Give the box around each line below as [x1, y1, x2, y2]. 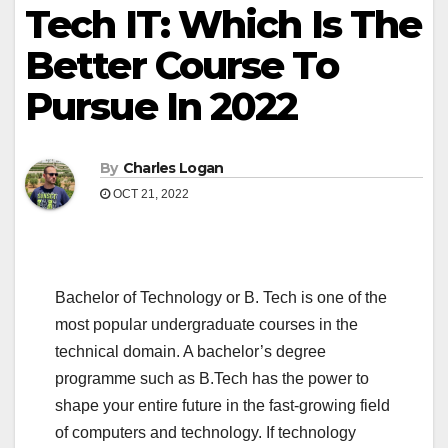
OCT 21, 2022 [110, 187, 189, 202]
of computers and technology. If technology [55, 424, 356, 442]
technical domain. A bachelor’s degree [55, 343, 326, 361]
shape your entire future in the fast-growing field [55, 397, 390, 415]
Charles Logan [122, 159, 224, 178]
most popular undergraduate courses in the [55, 316, 358, 334]
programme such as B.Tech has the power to [55, 370, 369, 388]
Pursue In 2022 [25, 83, 298, 130]
